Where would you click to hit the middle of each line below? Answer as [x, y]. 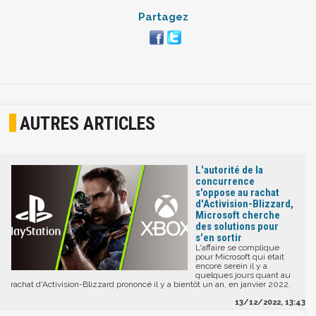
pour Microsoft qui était [240, 256]
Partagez [163, 17]
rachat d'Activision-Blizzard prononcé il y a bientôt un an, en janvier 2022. [151, 284]
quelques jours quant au [243, 275]
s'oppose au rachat [237, 192]
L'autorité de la [229, 170]
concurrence [225, 181]
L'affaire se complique [237, 247]
